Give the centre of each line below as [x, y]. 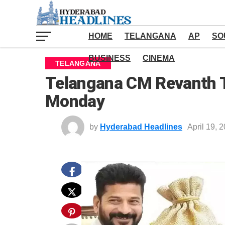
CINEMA [159, 58]
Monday [75, 101]
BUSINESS [109, 58]
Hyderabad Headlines [141, 127]
